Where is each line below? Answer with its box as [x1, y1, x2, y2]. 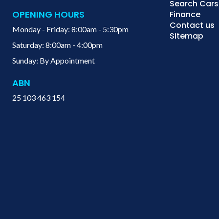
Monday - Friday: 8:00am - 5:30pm [12, 24, 129, 34]
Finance [170, 9, 201, 21]
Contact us [170, 20, 215, 31]
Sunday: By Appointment [12, 56, 95, 66]
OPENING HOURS [12, 8, 85, 21]
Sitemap [170, 30, 204, 42]
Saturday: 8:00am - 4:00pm [12, 40, 103, 50]
